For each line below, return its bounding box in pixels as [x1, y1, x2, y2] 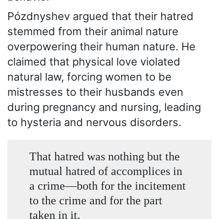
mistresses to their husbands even [7, 85, 183, 98]
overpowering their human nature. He [7, 40, 196, 53]
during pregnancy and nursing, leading [7, 100, 201, 113]
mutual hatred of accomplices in [29, 164, 182, 178]
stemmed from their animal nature [7, 24, 178, 38]
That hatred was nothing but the [29, 150, 180, 163]
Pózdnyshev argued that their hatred [7, 9, 194, 22]
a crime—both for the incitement [29, 179, 186, 193]
